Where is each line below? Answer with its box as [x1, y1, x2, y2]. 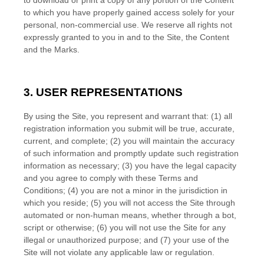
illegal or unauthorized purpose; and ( [24, 235, 163, 245]
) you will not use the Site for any [104, 223, 226, 232]
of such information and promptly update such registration [24, 148, 239, 158]
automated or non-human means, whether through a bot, [24, 210, 236, 220]
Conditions [24, 186, 63, 195]
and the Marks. [24, 45, 80, 54]
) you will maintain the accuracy [118, 136, 235, 146]
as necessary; [68, 161, 120, 170]
